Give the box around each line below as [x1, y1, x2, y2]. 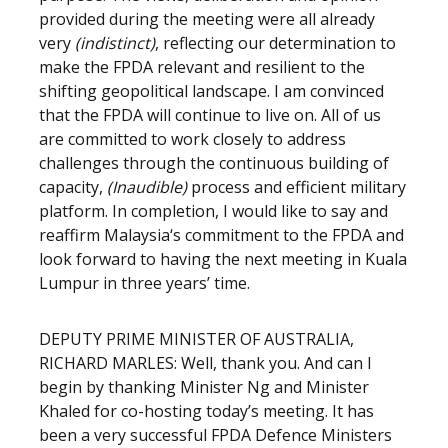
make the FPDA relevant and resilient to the [39, 56, 365, 78]
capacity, [39, 176, 107, 198]
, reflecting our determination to [155, 32, 396, 54]
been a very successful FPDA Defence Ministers [39, 424, 392, 446]
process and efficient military [187, 176, 406, 198]
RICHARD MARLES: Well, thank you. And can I [39, 352, 372, 374]
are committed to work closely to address [39, 128, 346, 150]
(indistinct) [75, 32, 155, 54]
